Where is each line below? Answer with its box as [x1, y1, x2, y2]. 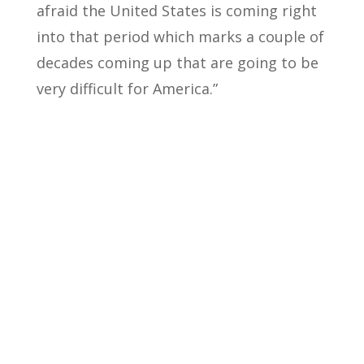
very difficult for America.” [36, 79, 218, 98]
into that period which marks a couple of [36, 27, 324, 46]
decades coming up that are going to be [36, 53, 318, 72]
